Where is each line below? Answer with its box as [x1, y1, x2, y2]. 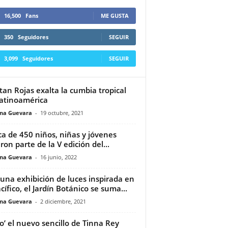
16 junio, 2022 [40, 153, 77, 161]
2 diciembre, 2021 [40, 197, 86, 205]
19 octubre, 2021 [40, 108, 83, 117]
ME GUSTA [100, 11, 129, 19]
